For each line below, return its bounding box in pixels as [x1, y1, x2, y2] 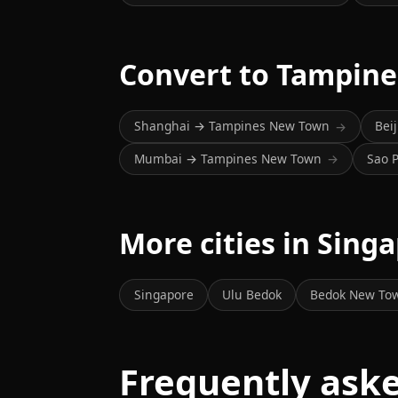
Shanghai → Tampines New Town [133, 117, 330, 135]
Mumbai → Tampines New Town [133, 149, 322, 167]
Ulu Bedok [221, 286, 282, 304]
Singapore [133, 286, 194, 304]
